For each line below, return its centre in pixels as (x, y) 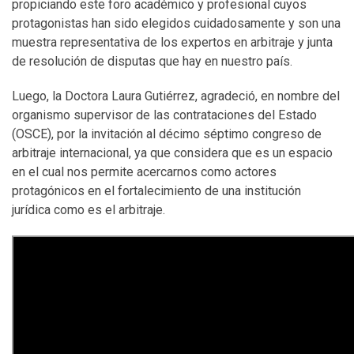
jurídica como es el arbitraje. (90, 210)
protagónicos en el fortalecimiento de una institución (156, 191)
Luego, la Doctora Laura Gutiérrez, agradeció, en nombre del (176, 96)
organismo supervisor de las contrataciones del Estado (164, 115)
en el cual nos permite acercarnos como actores (144, 172)
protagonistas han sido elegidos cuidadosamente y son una (176, 23)
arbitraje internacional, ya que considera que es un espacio (172, 153)
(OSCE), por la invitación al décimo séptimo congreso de (167, 134)
